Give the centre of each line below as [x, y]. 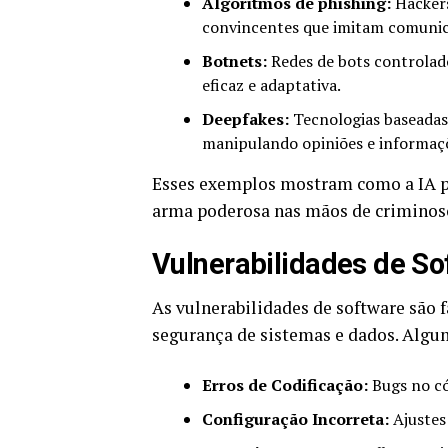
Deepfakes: [245, 119]
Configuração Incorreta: [295, 419]
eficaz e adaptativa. [271, 85]
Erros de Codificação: [285, 385]
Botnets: [234, 61]
